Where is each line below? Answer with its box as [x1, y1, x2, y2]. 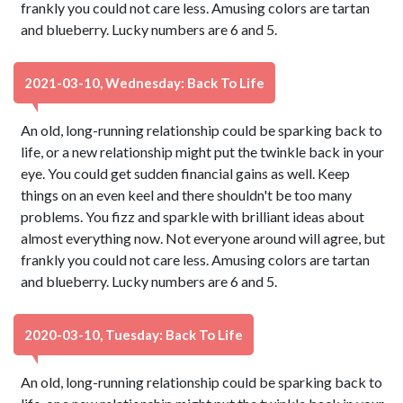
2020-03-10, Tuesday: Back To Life [24, 327, 243, 343]
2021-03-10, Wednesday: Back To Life [24, 75, 264, 91]
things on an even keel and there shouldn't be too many [21, 186, 353, 203]
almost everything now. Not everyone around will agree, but [21, 229, 386, 246]
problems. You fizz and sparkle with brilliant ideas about [21, 208, 365, 225]
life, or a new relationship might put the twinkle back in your [21, 143, 385, 160]
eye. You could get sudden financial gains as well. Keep [21, 165, 351, 182]
